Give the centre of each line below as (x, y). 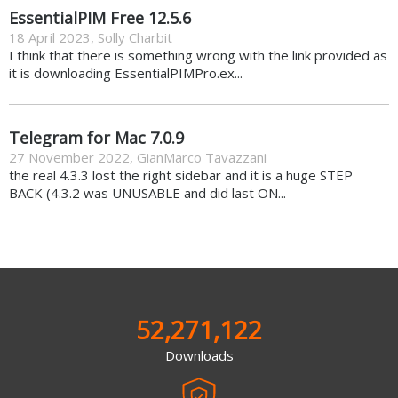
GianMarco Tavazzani (202, 157)
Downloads (199, 355)
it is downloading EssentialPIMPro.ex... (126, 72)
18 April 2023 (50, 37)
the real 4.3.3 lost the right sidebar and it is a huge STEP (181, 175)
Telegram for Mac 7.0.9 (96, 137)
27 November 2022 (69, 157)
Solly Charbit (135, 37)
